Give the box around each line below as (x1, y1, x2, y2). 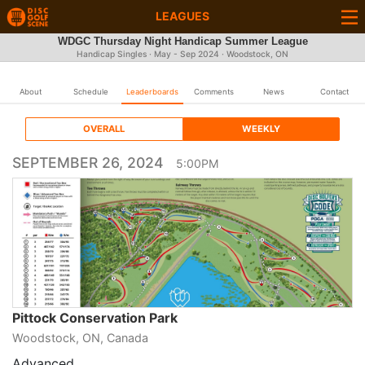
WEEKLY (241, 123, 280, 134)
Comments (193, 87, 234, 96)
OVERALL (83, 123, 125, 134)
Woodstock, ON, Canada (12, 331, 148, 345)
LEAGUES (156, 9, 209, 23)
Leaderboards (125, 87, 178, 96)
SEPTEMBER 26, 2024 (12, 154, 176, 171)
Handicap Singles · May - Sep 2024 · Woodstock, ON (77, 49, 288, 59)
